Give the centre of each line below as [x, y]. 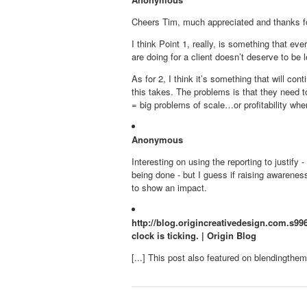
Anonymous [157, 139]
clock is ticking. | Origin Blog [194, 235]
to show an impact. [169, 187]
